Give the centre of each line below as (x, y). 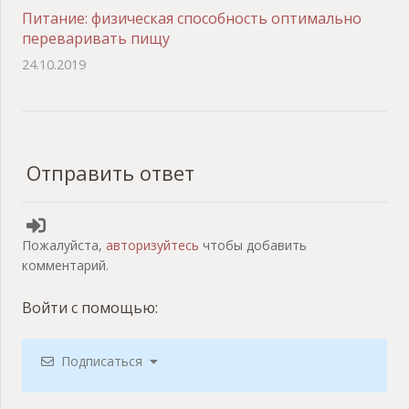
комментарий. (65, 265)
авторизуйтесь (152, 245)
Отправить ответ (110, 173)
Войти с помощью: (92, 307)
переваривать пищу (96, 39)
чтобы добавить (253, 245)
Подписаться (102, 361)
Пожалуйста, (64, 245)
